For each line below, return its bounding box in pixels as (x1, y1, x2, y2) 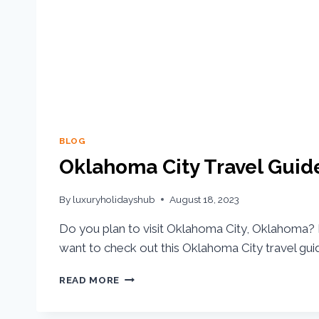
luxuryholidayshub (73, 193, 156, 205)
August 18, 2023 (169, 193, 240, 205)
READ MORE (59, 273, 120, 286)
